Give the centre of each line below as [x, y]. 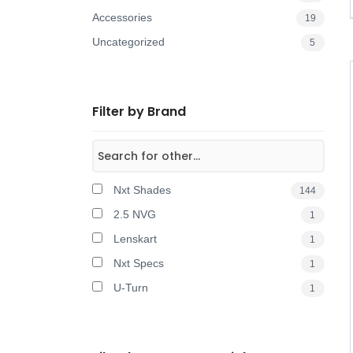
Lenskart [134, 239]
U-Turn [129, 288]
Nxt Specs [137, 263]
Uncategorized [128, 42]
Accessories [122, 17]
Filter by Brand [139, 111]
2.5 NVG [133, 214]
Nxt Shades [141, 190]
